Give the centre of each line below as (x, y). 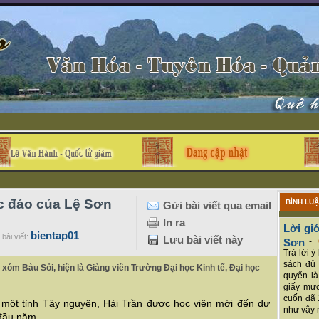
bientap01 (55, 235)
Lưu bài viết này (203, 240)
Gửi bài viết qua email (217, 205)
